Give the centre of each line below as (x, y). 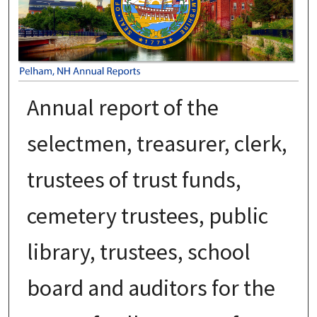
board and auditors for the (151, 288)
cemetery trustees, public (147, 215)
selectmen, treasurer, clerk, (157, 143)
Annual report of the (122, 107)
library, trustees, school (138, 252)
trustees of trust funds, (134, 179)
